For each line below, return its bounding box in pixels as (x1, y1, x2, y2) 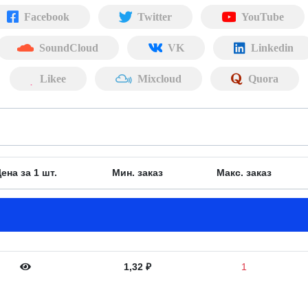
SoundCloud (38, 41, 98, 54)
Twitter (137, 10, 172, 23)
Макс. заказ (216, 168, 272, 177)
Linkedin (250, 41, 294, 54)
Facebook (23, 10, 69, 23)
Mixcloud (137, 72, 181, 85)
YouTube (241, 10, 284, 23)
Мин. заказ (112, 168, 163, 177)
